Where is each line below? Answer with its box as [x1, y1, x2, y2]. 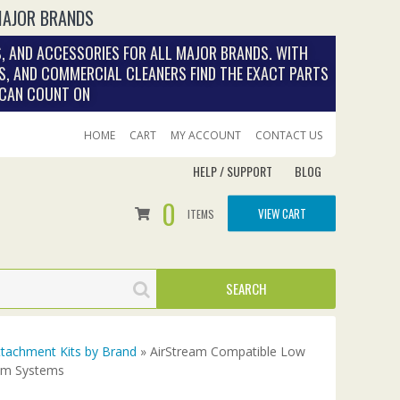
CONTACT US [255, 128, 322, 143]
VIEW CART [257, 204, 306, 221]
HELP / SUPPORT [193, 162, 272, 180]
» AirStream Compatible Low [137, 343, 305, 360]
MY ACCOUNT [171, 128, 241, 143]
